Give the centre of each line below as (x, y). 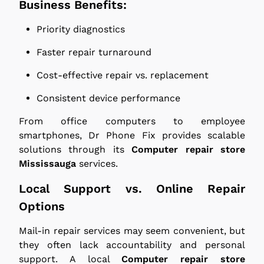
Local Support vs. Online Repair (132, 188)
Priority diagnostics (81, 29)
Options (42, 206)
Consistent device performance (108, 98)
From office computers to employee (132, 121)
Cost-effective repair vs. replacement (123, 75)
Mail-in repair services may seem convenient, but (132, 230)
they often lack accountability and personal (132, 245)
